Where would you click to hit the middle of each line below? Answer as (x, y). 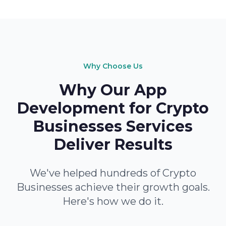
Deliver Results (113, 145)
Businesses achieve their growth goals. (113, 187)
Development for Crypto (113, 108)
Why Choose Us (113, 66)
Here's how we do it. (113, 201)
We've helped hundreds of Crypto (113, 173)
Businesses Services (113, 126)
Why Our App (113, 90)
